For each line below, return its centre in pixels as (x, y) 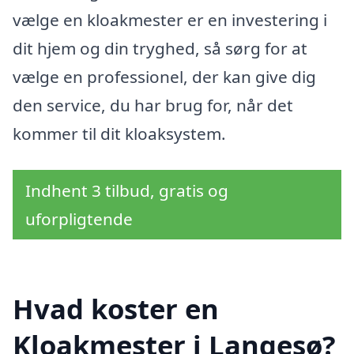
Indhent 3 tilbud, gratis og (127, 190)
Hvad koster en (116, 308)
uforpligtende (79, 218)
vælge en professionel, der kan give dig (164, 77)
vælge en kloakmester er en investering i (170, 20)
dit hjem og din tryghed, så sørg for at (160, 49)
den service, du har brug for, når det (153, 105)
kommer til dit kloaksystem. (119, 134)
